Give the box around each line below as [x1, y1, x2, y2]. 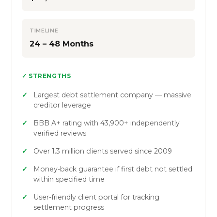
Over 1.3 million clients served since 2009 [33, 146, 172, 155]
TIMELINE [30, 27, 59, 34]
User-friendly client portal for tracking [33, 192, 159, 201]
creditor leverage [33, 100, 91, 109]
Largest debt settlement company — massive [33, 90, 191, 99]
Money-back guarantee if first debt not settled [33, 164, 192, 173]
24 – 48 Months [30, 39, 93, 48]
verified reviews [33, 128, 86, 138]
